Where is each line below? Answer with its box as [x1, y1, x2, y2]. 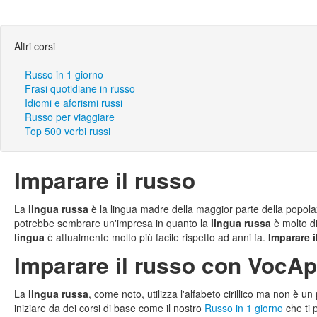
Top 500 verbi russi [25, 124, 110, 138]
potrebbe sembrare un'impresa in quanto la [14, 216, 211, 230]
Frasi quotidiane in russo [25, 81, 135, 96]
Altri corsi [14, 39, 55, 53]
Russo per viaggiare [25, 110, 115, 124]
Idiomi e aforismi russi [25, 96, 122, 110]
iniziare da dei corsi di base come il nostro [14, 301, 204, 315]
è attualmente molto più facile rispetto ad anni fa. [45, 230, 268, 244]
